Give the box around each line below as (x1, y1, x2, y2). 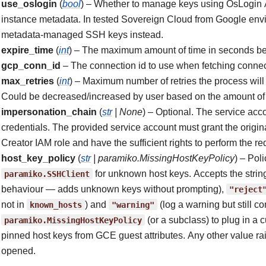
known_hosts (30, 199, 82, 210)
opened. (1, 245, 36, 256)
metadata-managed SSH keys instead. (1, 29, 163, 40)
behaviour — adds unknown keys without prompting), (1, 183, 226, 195)
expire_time (1, 45, 53, 56)
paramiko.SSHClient (4, 168, 90, 179)
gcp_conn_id (1, 60, 61, 71)
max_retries (1, 75, 54, 87)
